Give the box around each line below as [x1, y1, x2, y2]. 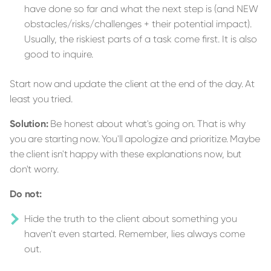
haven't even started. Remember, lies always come [24, 227, 245, 240]
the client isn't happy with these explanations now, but [10, 148, 242, 160]
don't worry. [10, 163, 59, 175]
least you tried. [10, 93, 73, 105]
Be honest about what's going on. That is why [48, 117, 246, 129]
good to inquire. [24, 48, 93, 60]
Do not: [10, 188, 42, 200]
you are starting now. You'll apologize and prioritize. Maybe [10, 132, 260, 145]
